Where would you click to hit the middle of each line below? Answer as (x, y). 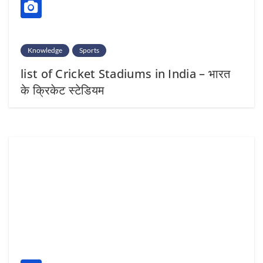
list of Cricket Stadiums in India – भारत (126, 73)
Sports (89, 50)
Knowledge (45, 50)
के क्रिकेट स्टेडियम (63, 90)
